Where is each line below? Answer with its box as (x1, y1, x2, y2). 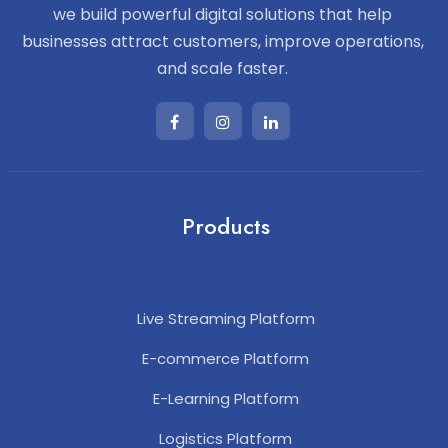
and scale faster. (157, 56, 288, 80)
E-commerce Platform (142, 347, 309, 369)
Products (181, 209, 270, 242)
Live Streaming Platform (136, 307, 315, 329)
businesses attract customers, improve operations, (21, 29, 424, 53)
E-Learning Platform (152, 387, 299, 409)
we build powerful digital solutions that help (53, 2, 392, 26)
